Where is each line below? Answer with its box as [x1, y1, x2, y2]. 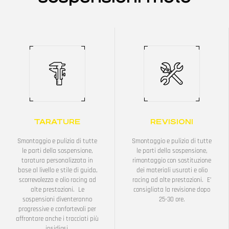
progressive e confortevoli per [18, 205, 96, 213]
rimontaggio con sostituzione [132, 156, 211, 165]
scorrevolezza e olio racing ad [18, 176, 96, 184]
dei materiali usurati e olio [136, 166, 208, 174]
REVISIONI [150, 118, 193, 126]
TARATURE [34, 118, 81, 126]
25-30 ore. [159, 195, 185, 203]
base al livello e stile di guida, [17, 166, 97, 174]
